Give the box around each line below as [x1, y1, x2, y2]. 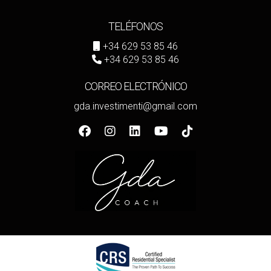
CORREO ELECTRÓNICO [84, 80, 187, 93]
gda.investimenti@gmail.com [74, 100, 197, 112]
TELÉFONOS [108, 20, 163, 33]
